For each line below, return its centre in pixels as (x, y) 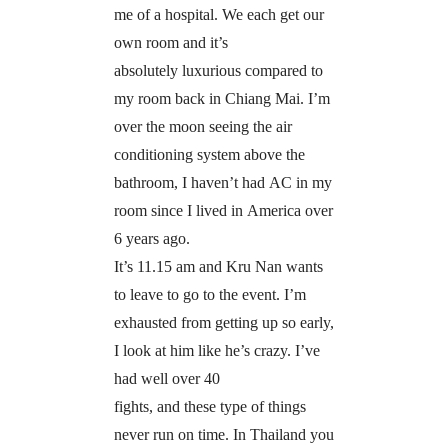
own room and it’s (170, 43)
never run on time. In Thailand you (223, 435)
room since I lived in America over (223, 211)
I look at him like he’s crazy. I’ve (216, 351)
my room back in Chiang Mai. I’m (221, 99)
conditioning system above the (209, 155)
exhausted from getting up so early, (223, 323)
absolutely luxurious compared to (218, 71)
